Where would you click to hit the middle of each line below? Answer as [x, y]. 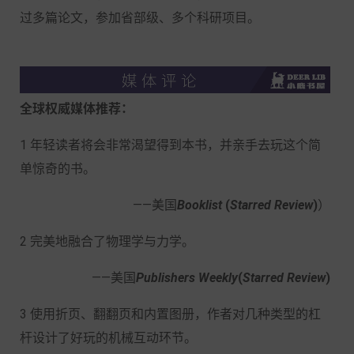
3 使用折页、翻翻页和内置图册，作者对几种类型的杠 [170, 314]
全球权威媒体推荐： [77, 108]
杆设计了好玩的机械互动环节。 [113, 337]
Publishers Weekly [187, 277]
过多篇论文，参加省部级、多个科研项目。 [140, 17]
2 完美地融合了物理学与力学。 [107, 241]
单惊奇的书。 [58, 168]
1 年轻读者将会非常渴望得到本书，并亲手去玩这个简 [170, 145]
